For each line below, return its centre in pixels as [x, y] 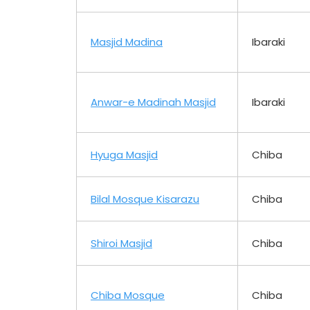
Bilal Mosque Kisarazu [145, 199]
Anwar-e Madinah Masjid [153, 102]
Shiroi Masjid [121, 243]
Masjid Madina [127, 42]
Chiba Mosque [128, 295]
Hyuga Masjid [124, 154]
